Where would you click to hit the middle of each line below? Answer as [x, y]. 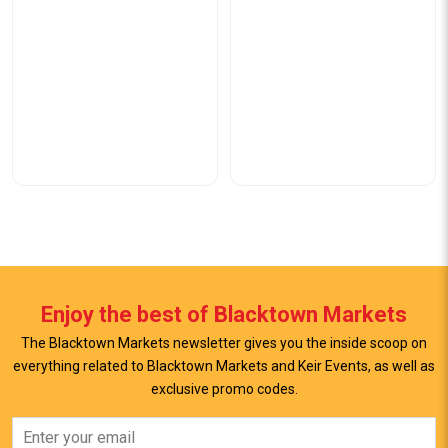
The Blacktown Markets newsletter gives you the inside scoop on [224, 343]
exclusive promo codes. [224, 389]
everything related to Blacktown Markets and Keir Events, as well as [224, 366]
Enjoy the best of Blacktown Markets [224, 314]
